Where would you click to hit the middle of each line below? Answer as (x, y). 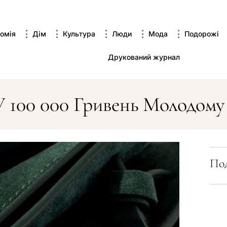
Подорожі (201, 34)
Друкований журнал (144, 57)
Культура (79, 34)
